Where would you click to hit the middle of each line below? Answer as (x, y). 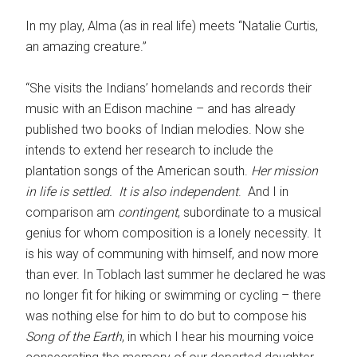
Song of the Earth (74, 337)
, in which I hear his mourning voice (218, 337)
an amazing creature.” (86, 47)
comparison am (72, 213)
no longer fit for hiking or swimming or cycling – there (174, 296)
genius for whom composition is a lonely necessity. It (174, 233)
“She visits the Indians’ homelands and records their (169, 88)
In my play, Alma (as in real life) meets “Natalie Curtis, (172, 26)
